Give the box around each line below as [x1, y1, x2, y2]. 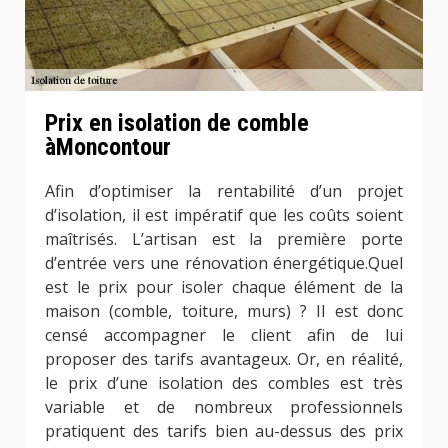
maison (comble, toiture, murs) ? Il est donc [45, 299, 403, 322]
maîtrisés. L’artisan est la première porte [45, 227, 403, 250]
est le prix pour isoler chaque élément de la [45, 275, 403, 298]
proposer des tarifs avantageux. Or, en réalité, [45, 347, 403, 370]
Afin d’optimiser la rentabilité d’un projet [45, 179, 403, 202]
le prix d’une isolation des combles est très [45, 371, 403, 394]
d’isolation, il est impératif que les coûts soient [45, 203, 403, 226]
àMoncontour [45, 132, 171, 161]
